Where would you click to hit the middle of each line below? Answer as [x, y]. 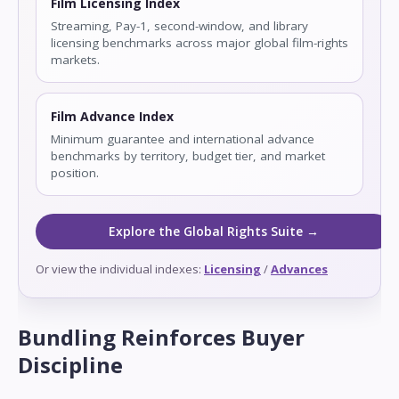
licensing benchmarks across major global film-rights [199, 43]
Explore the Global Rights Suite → [214, 232]
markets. [75, 60]
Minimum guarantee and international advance [183, 139]
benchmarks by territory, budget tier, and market [188, 156]
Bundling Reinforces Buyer [161, 338]
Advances [299, 269]
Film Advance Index [112, 117]
